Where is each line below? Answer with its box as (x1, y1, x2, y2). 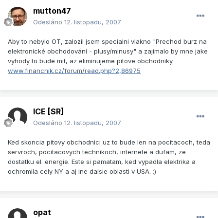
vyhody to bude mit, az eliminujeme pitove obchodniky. (8, 57, 174, 65)
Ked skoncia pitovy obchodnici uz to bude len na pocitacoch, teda (8, 138, 210, 146)
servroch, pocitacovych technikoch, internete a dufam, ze (8, 148, 186, 156)
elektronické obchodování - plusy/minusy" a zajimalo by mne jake (8, 47, 208, 55)
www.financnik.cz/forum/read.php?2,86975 (8, 67, 141, 75)
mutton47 (33, 6, 71, 16)
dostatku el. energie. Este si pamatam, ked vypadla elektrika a (8, 158, 196, 166)
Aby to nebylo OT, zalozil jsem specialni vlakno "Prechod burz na (8, 37, 207, 46)
